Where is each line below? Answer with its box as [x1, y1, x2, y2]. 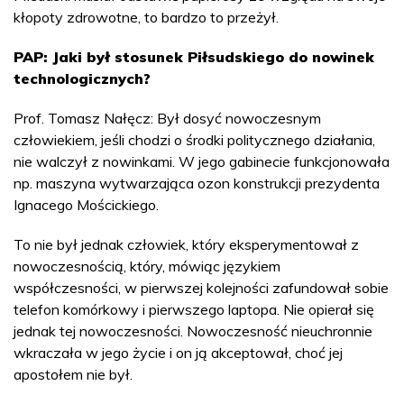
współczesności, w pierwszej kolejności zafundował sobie [14, 278, 389, 297]
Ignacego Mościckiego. [14, 195, 159, 214]
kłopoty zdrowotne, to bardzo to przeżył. [14, 7, 279, 26]
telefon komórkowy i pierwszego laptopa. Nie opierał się [14, 299, 374, 318]
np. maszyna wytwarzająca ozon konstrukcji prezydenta [14, 173, 380, 192]
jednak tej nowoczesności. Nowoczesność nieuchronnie [14, 321, 372, 340]
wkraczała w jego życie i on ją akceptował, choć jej [14, 343, 343, 362]
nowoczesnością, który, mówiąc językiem [14, 256, 280, 275]
